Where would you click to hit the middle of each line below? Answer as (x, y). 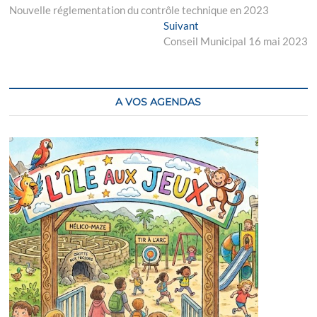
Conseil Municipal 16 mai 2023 (235, 41)
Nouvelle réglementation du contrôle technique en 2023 (139, 10)
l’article (42, 43)
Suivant (181, 26)
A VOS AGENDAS (158, 102)
